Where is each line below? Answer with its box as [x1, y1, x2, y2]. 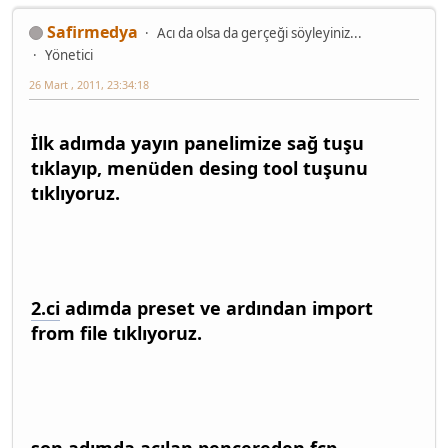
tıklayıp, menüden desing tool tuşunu [31, 155, 368, 180]
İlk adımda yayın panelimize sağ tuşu [31, 130, 364, 155]
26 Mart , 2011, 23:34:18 [29, 76, 149, 92]
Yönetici [45, 45, 93, 64]
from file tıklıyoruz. [31, 320, 202, 345]
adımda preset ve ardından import [60, 295, 373, 320]
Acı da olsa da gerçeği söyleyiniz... [157, 23, 362, 42]
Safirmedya [47, 20, 138, 43]
